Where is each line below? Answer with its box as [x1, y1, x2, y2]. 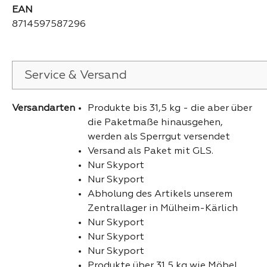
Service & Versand [24, 69, 127, 81]
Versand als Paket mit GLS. [87, 146, 213, 156]
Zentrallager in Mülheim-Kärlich [87, 203, 238, 213]
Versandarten [12, 103, 75, 113]
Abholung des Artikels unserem [87, 189, 232, 199]
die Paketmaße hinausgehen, [87, 117, 223, 128]
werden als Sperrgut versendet [87, 132, 230, 142]
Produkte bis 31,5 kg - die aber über [87, 103, 252, 113]
